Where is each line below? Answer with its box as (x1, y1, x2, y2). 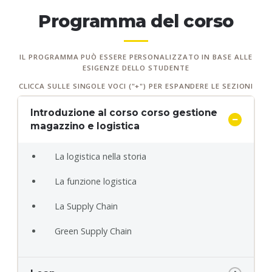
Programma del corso (38, 10, 234, 32)
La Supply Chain (55, 200, 118, 212)
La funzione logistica (55, 175, 137, 187)
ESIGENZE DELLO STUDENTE (83, 63, 189, 73)
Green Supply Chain (55, 225, 132, 237)
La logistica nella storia (55, 150, 146, 162)
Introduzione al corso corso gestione (30, 106, 217, 118)
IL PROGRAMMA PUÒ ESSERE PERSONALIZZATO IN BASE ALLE (19, 52, 253, 62)
